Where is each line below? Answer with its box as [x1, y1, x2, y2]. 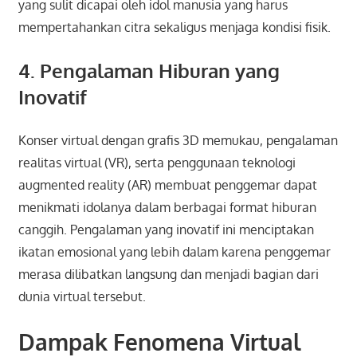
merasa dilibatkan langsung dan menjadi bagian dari [18, 265, 319, 282]
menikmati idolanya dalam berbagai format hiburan [18, 198, 316, 215]
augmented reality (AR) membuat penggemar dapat [18, 176, 317, 193]
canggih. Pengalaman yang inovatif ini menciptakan [18, 221, 314, 237]
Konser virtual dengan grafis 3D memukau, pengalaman [18, 131, 338, 148]
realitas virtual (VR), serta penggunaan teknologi [18, 154, 296, 171]
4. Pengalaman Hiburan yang [18, 57, 280, 83]
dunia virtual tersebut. [18, 288, 146, 304]
